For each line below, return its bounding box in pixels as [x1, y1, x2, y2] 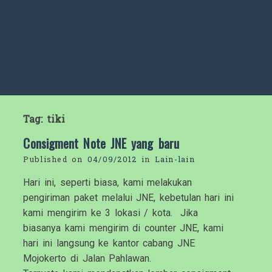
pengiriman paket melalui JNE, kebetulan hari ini [23, 192, 234, 204]
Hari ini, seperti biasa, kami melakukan [23, 177, 192, 189]
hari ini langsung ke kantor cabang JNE [23, 237, 195, 250]
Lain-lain [154, 154, 195, 165]
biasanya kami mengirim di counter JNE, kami [23, 222, 223, 234]
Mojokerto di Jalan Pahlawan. [23, 253, 152, 265]
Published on [23, 154, 87, 165]
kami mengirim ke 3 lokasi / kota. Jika [23, 207, 198, 219]
